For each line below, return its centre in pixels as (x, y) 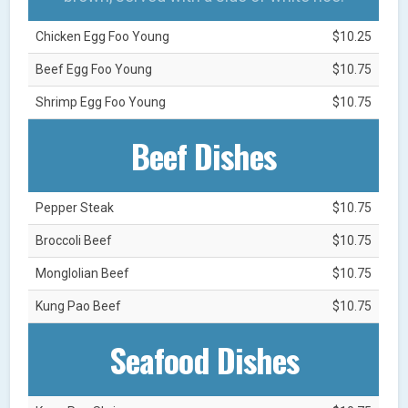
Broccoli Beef (74, 240)
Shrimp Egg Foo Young (101, 102)
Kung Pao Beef (79, 306)
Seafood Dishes (204, 359)
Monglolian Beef (83, 273)
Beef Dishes (204, 155)
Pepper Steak (75, 207)
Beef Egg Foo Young (94, 69)
